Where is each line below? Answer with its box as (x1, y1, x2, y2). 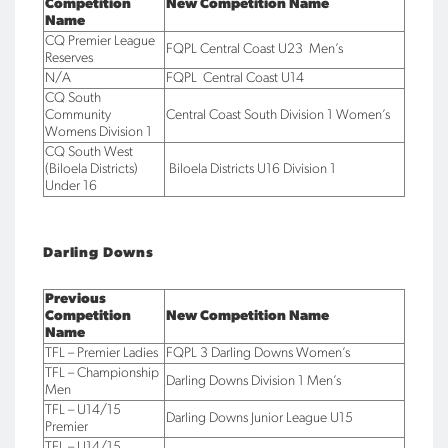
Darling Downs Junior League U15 (166, 411, 353, 426)
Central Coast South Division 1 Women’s (166, 108, 390, 123)
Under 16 (45, 179, 97, 194)
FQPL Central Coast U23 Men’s (166, 42, 343, 57)
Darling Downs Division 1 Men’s (166, 374, 341, 389)
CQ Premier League (45, 34, 155, 49)
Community (45, 108, 111, 123)
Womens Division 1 (45, 125, 152, 140)
